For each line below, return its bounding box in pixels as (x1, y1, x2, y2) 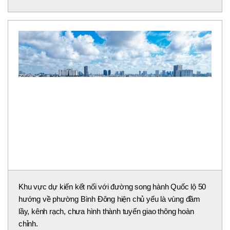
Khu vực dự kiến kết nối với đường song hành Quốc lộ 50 (18, 182, 206, 191)
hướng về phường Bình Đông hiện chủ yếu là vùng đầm (18, 195, 200, 204)
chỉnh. (18, 219, 38, 228)
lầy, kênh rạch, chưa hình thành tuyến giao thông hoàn (18, 207, 194, 216)
